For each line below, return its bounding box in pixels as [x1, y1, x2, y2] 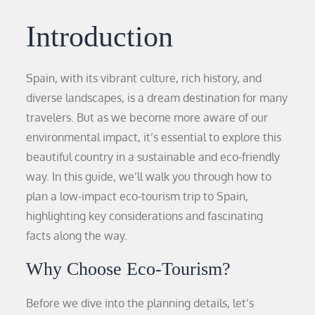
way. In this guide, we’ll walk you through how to [26, 169, 272, 184]
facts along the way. [26, 228, 128, 243]
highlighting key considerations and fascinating [26, 208, 264, 223]
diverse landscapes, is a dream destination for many [26, 90, 288, 105]
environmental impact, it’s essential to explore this [26, 129, 282, 144]
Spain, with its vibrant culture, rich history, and [26, 70, 262, 85]
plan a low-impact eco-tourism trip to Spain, [26, 188, 249, 203]
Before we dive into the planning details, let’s [26, 295, 255, 310]
